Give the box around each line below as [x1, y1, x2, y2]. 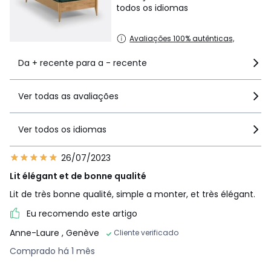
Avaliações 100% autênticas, [129, 33, 235, 44]
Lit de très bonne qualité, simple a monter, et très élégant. [10, 188, 255, 200]
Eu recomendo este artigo [27, 207, 137, 220]
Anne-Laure [10, 226, 62, 239]
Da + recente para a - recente [18, 56, 147, 69]
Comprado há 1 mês [10, 244, 95, 257]
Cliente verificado [114, 227, 178, 238]
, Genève [62, 226, 99, 239]
